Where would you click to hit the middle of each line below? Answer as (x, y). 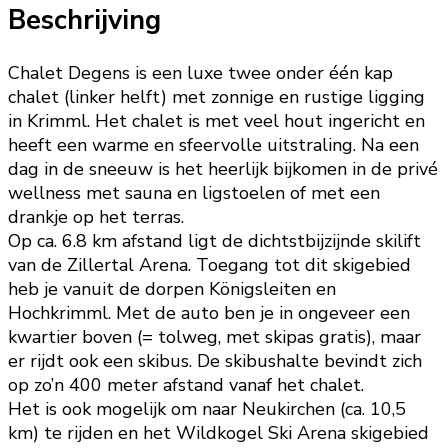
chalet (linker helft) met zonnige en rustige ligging (216, 97)
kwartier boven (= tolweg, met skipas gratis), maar (214, 337)
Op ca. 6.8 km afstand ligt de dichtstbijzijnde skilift (214, 241)
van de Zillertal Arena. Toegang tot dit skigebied (209, 265)
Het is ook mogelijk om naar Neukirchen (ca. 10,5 (207, 409)
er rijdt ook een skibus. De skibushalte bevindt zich (215, 361)
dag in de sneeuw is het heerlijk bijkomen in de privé (223, 169)
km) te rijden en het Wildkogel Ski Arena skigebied (218, 433)
